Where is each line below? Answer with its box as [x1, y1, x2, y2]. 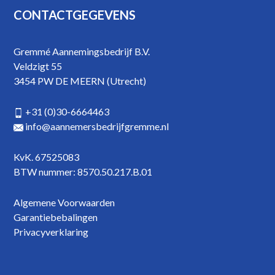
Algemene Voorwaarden [14, 196, 115, 208]
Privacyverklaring [14, 226, 89, 238]
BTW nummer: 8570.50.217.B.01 [14, 166, 153, 177]
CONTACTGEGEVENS [14, 7, 136, 22]
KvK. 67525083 [14, 151, 80, 163]
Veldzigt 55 [14, 60, 63, 72]
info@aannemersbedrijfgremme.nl [25, 120, 169, 132]
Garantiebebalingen [14, 211, 98, 223]
